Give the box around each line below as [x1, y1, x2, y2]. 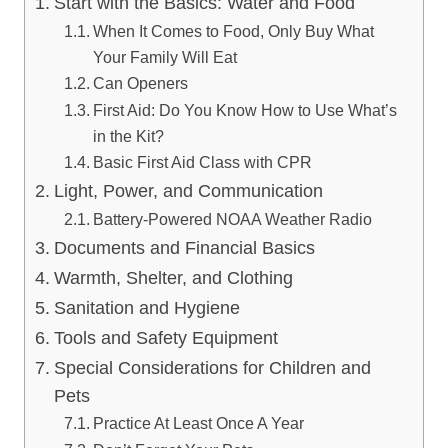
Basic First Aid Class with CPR [92, 152, 312, 171]
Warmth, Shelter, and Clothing [53, 267, 293, 288]
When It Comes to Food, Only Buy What [92, 21, 374, 40]
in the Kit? [92, 126, 164, 145]
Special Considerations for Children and [53, 357, 371, 378]
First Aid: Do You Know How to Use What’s [92, 100, 397, 119]
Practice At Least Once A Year [92, 413, 304, 432]
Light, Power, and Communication [53, 180, 323, 201]
